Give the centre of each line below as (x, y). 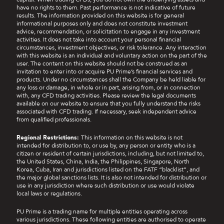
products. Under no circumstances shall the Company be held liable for (111, 79)
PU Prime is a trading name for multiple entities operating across (102, 211)
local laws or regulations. (49, 193)
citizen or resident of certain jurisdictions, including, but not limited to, (110, 153)
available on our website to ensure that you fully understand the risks (108, 103)
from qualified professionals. (54, 119)
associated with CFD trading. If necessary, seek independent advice (106, 111)
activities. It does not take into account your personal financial (99, 39)
